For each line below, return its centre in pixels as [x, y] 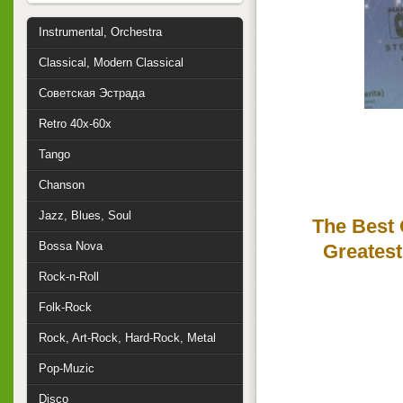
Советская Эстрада [92, 93]
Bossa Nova [71, 246]
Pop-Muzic [67, 368]
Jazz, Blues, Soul [85, 215]
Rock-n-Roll [69, 277]
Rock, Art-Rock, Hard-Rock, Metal [127, 338]
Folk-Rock [65, 307]
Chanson [62, 185]
